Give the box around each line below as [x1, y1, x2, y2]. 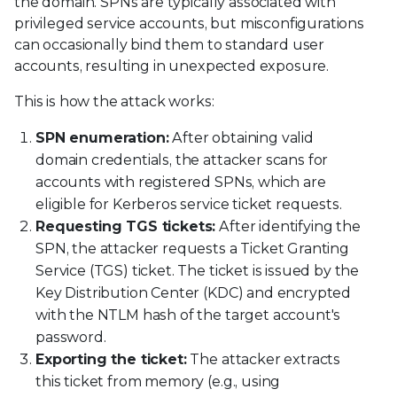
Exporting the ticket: [35, 350, 187, 368]
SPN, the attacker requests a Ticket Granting [35, 239, 349, 257]
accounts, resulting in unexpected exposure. [14, 57, 330, 74]
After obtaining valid [168, 128, 314, 146]
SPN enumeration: [35, 128, 169, 146]
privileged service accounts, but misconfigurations [14, 14, 364, 32]
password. [35, 328, 106, 346]
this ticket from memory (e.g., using [35, 372, 281, 390]
